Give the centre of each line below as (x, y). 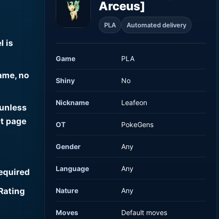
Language (73, 168)
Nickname (73, 102)
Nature (67, 190)
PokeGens (138, 124)
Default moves (144, 212)
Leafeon (134, 102)
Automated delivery (157, 25)
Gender (68, 146)
